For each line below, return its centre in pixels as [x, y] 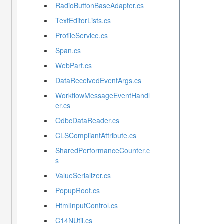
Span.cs [68, 51]
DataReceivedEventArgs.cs [98, 81]
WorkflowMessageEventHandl [102, 96]
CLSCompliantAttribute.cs [96, 136]
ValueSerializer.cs [83, 176]
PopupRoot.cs [77, 191]
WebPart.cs [73, 66]
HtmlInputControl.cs [86, 206]
